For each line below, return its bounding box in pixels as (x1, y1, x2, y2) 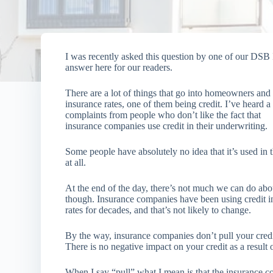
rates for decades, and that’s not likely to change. (65, 205, 252, 215)
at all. (65, 157, 87, 168)
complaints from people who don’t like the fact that (65, 110, 261, 120)
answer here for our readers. (65, 62, 173, 73)
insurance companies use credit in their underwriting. (65, 121, 268, 131)
